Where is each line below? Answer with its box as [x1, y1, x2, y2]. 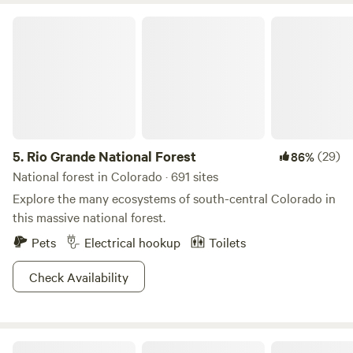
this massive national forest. [13, 208, 165, 225]
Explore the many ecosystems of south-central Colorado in [13, 189, 336, 206]
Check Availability [29, 268, 128, 285]
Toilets [209, 233, 246, 251]
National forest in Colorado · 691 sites [13, 167, 218, 184]
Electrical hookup [84, 233, 180, 251]
